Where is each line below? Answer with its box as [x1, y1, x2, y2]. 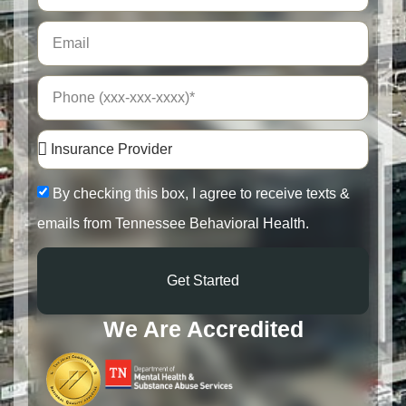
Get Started [167, 272, 239, 288]
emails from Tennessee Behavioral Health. [37, 215, 309, 231]
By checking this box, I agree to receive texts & [53, 185, 350, 201]
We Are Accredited [102, 315, 304, 342]
